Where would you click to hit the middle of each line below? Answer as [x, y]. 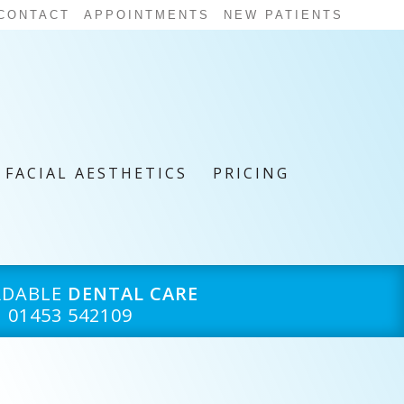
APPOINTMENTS [147, 14]
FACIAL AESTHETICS [96, 173]
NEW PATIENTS [283, 14]
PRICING [251, 173]
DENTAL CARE [133, 293]
